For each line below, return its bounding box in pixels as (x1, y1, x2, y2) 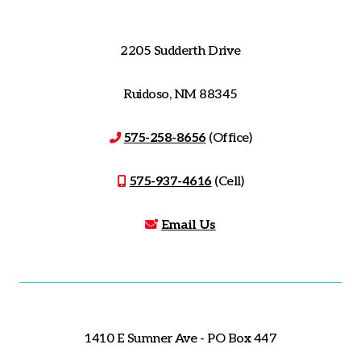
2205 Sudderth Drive (120, 43, 241, 59)
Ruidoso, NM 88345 (123, 86, 238, 102)
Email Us (160, 217, 216, 233)
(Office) (205, 130, 251, 146)
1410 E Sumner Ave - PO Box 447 (85, 330, 276, 346)
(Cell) (211, 173, 243, 189)
